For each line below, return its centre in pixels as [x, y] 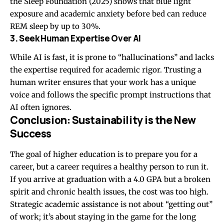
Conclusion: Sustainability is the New [103, 120]
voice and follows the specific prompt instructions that [110, 95]
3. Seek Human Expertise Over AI [75, 38]
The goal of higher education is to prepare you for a [104, 154]
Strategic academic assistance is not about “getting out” [111, 204]
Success [31, 134]
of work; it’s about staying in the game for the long [103, 216]
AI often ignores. [41, 107]
